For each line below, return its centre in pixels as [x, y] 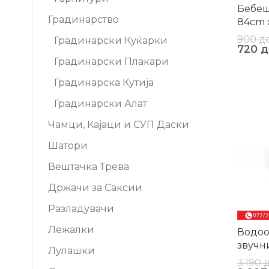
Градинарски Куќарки [111, 41]
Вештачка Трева [89, 167]
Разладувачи [81, 209]
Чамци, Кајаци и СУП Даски [119, 125]
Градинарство [83, 20]
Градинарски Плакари [111, 62]
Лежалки [71, 230]
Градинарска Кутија [104, 83]
